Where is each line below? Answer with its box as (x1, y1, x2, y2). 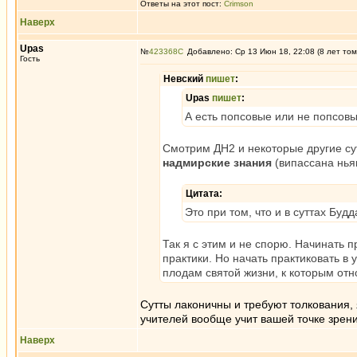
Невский (163, 73, 206, 84)
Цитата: (186, 188, 222, 199)
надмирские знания (163, 156, 272, 169)
